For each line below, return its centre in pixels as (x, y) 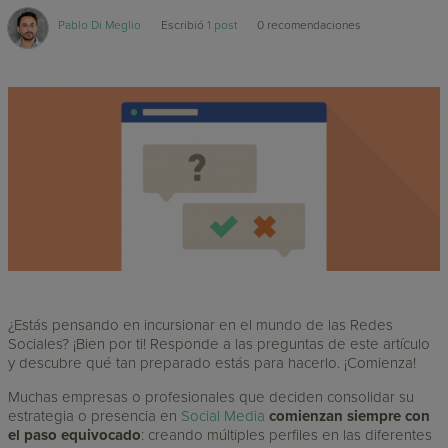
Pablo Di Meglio (100, 25)
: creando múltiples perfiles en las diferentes (287, 435)
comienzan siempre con (350, 416)
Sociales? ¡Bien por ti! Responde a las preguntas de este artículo (219, 344)
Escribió (184, 25)
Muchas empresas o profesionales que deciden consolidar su (211, 397)
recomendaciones (314, 25)
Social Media (223, 416)
